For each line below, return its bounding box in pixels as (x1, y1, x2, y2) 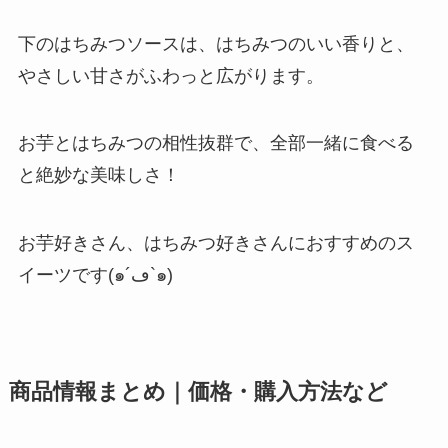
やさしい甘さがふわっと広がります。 (17, 65, 324, 86)
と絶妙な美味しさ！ (17, 165, 180, 186)
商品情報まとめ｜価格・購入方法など (8, 380, 388, 405)
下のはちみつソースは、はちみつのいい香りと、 (17, 33, 414, 54)
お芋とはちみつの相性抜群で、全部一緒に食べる (17, 133, 414, 154)
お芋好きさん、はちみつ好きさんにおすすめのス (17, 233, 414, 254)
